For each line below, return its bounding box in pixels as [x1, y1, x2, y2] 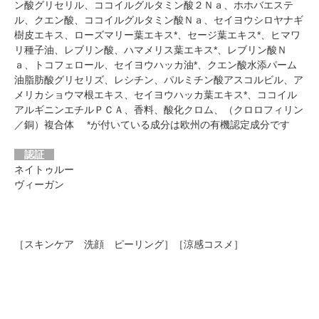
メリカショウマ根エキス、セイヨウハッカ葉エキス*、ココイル [14, 88, 297, 100]
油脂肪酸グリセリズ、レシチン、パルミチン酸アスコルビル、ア [14, 73, 303, 85]
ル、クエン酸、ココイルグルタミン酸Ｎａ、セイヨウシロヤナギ [14, 14, 303, 26]
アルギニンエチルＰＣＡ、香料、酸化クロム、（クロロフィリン [14, 103, 303, 115]
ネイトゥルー [14, 163, 74, 175]
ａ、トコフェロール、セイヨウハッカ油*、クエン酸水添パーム [14, 58, 297, 70]
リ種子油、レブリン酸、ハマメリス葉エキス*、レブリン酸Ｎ [14, 43, 287, 56]
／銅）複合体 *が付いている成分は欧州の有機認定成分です [14, 118, 290, 130]
